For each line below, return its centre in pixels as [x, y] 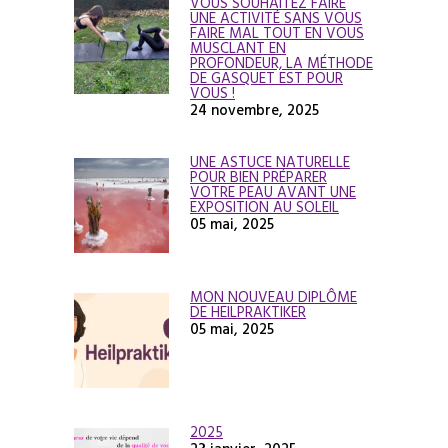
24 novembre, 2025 [254, 110]
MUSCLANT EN [238, 48]
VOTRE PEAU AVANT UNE [273, 192]
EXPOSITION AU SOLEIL [264, 207]
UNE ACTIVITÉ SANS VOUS [276, 18]
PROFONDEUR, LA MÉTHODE [281, 63]
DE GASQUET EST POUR [266, 78]
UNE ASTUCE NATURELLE [270, 162]
